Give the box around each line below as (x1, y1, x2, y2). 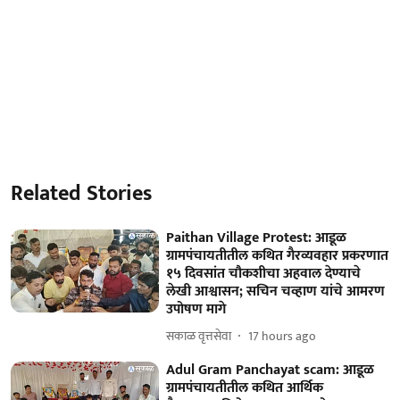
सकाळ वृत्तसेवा (166, 326, 232, 346)
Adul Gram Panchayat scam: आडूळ (166, 357, 375, 382)
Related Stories (11, 175, 152, 212)
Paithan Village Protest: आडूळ (166, 225, 347, 250)
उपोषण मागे (166, 296, 227, 321)
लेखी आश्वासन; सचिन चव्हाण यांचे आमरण (166, 279, 386, 304)
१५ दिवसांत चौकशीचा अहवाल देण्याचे (166, 261, 362, 286)
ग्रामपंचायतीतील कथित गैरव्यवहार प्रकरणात (166, 243, 389, 268)
